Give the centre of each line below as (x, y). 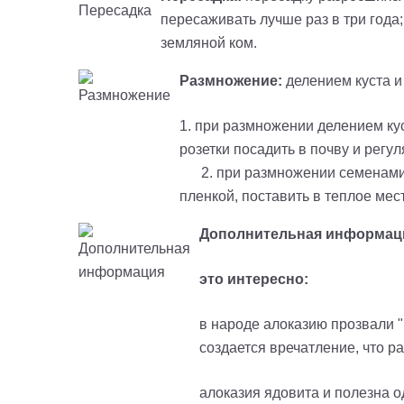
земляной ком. (209, 42)
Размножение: (233, 80)
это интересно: (254, 279)
